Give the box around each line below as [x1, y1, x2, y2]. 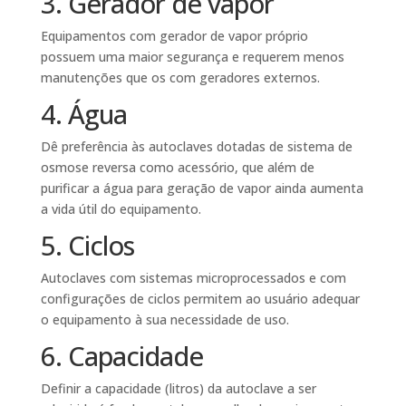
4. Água [40, 96, 127, 131]
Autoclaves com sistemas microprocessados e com [40, 269, 346, 286]
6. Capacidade [40, 338, 203, 373]
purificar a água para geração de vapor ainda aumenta [40, 179, 363, 197]
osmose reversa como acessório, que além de [40, 159, 314, 176]
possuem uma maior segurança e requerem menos [40, 48, 344, 65]
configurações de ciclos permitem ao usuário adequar [40, 290, 360, 307]
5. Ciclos [40, 227, 134, 263]
